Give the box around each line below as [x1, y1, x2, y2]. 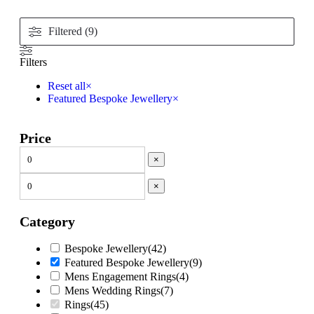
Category [20, 214, 75, 230]
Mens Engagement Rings [64, 271, 176, 283]
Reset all [48, 80, 86, 93]
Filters [20, 56, 47, 69]
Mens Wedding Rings [64, 285, 161, 297]
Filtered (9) [48, 25, 97, 38]
